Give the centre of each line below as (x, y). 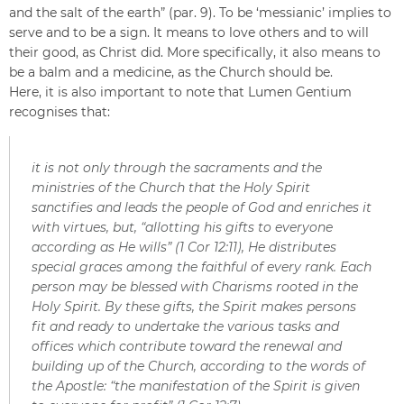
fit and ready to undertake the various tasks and (185, 326)
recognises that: (60, 112)
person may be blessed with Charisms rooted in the (195, 287)
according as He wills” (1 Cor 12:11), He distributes (184, 247)
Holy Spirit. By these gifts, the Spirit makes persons (194, 307)
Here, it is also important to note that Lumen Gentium (180, 92)
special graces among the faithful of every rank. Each (202, 267)
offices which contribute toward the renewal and (187, 346)
